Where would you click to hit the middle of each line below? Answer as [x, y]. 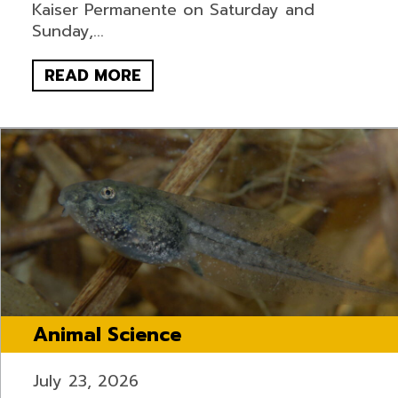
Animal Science [107, 335]
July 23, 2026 [85, 382]
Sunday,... [68, 32]
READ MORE [92, 76]
